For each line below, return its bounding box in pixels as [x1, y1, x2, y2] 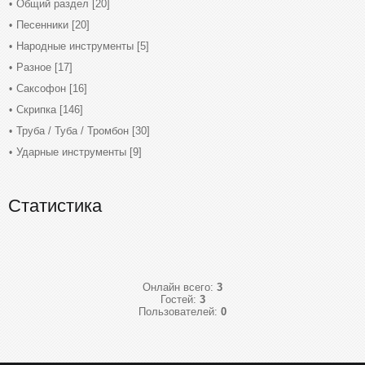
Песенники [16, 19, 68, 31]
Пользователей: [139, 306, 221, 318]
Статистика [8, 196, 102, 216]
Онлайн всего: [143, 281, 217, 293]
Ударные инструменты [16, 146, 126, 158]
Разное [16, 61, 51, 73]
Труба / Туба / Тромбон [16, 125, 129, 137]
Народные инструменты [16, 40, 134, 52]
